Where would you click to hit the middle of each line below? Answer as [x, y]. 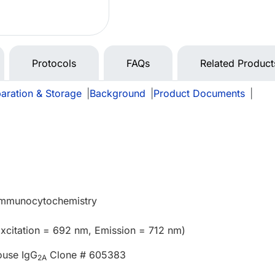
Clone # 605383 [87, 255]
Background [118, 94]
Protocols [54, 64]
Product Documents [199, 94]
